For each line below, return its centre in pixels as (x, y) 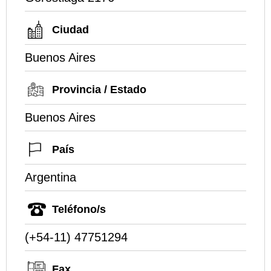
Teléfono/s (79, 209)
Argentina (51, 177)
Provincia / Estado (99, 89)
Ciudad (70, 29)
